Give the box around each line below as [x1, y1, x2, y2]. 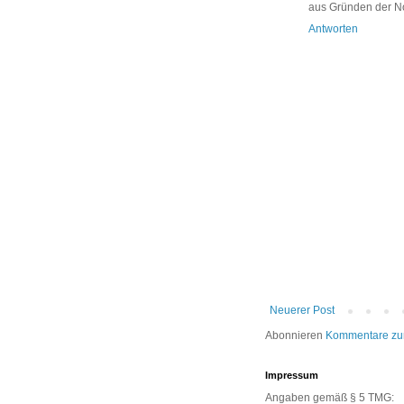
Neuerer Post [270, 304, 335, 317]
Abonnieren [265, 329, 326, 343]
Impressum [265, 370, 318, 381]
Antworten [308, 23, 358, 36]
